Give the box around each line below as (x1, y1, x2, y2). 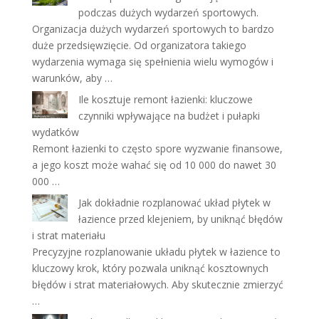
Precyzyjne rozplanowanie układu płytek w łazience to (31, 245, 281, 258)
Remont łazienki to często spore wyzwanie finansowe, (31, 142, 283, 155)
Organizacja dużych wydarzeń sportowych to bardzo (31, 22, 274, 36)
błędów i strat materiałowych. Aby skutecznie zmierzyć (31, 278, 283, 291)
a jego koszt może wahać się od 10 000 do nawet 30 (31, 158, 276, 172)
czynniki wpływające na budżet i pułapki (78, 109, 260, 122)
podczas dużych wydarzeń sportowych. (78, 6, 258, 19)
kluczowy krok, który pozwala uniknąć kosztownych (31, 261, 268, 275)
